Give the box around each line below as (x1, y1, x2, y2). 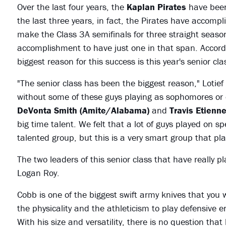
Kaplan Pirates (126, 1, 186, 13)
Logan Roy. (17, 167, 60, 179)
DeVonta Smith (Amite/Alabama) (17, 104, 149, 117)
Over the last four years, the (17, 1, 127, 13)
